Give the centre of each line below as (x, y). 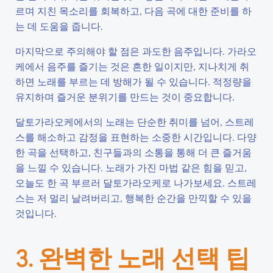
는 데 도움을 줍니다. (59, 26)
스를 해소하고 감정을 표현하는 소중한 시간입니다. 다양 (136, 137)
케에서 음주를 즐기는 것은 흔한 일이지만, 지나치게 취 (132, 66)
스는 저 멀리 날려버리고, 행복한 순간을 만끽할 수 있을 (133, 198)
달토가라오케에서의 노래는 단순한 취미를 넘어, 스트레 (135, 122)
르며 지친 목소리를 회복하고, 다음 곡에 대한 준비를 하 (133, 11)
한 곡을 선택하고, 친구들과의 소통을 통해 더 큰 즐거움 (133, 152)
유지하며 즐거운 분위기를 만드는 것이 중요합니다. (125, 97)
